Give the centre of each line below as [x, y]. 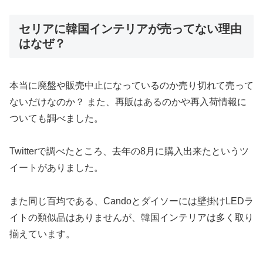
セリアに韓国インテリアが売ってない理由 [130, 29]
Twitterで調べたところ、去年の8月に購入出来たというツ [129, 151]
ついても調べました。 [56, 118]
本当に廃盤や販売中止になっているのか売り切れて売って [131, 85]
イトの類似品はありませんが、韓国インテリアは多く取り [131, 218]
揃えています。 [42, 234]
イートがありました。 [56, 168]
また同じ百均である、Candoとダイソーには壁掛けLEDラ [131, 201]
